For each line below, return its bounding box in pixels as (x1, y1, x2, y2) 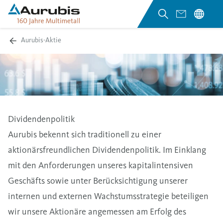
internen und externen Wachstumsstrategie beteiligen (8, 190, 209, 202)
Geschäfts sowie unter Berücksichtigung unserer (8, 175, 188, 186)
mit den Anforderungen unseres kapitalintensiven (8, 159, 193, 171)
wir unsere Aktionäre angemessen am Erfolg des (8, 206, 186, 217)
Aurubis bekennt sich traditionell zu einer (8, 128, 161, 140)
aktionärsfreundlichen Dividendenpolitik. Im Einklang (8, 144, 206, 155)
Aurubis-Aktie (21, 36, 61, 44)
